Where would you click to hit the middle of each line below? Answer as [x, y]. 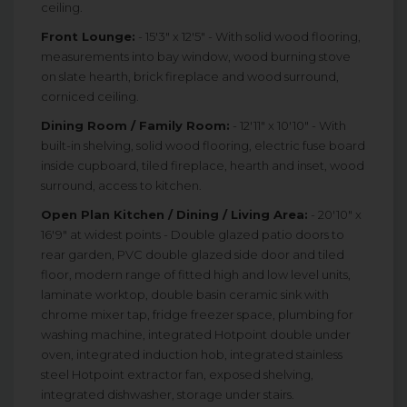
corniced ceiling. [90, 97]
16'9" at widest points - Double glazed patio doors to [193, 235]
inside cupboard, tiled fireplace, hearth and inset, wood [203, 166]
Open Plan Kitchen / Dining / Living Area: [174, 215]
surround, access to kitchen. [121, 186]
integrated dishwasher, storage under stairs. [168, 395]
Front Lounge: [88, 37]
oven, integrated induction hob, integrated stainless [192, 355]
